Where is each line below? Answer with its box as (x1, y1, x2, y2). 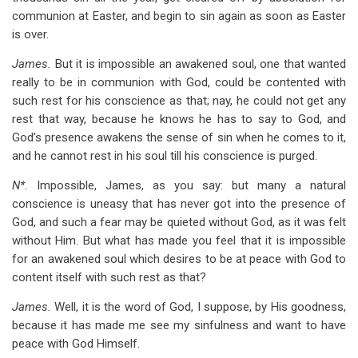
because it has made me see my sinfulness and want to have (12, 318, 346, 332)
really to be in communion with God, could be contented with (12, 75, 346, 89)
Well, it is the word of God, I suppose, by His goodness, (54, 300, 347, 314)
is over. (12, 27, 49, 42)
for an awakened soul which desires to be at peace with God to (12, 252, 346, 266)
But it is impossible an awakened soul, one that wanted (54, 57, 346, 71)
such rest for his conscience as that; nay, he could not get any (12, 93, 346, 108)
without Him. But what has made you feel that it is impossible (12, 233, 346, 248)
